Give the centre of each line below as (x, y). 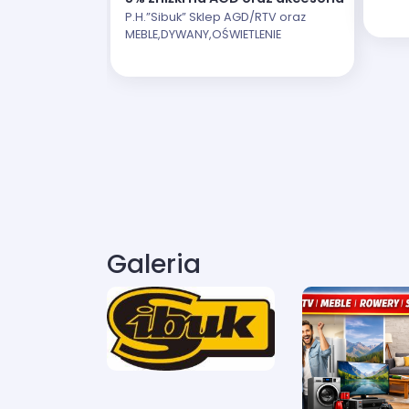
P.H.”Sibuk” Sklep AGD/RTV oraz (215, 17)
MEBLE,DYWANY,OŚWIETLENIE (203, 35)
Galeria (154, 264)
